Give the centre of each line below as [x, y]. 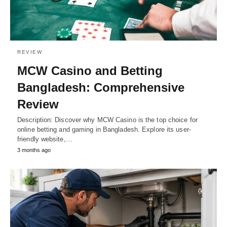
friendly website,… [45, 139]
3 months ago [34, 150]
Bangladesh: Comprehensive [101, 87]
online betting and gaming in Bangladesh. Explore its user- [104, 129]
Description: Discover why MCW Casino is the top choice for [107, 120]
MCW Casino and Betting [90, 70]
